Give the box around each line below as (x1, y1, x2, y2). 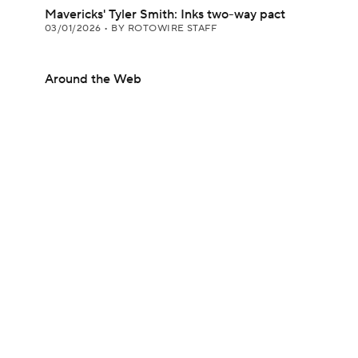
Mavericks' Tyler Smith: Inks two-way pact (45, 6, 285, 22)
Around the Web (45, 71, 141, 87)
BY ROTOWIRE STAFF (111, 22, 217, 34)
